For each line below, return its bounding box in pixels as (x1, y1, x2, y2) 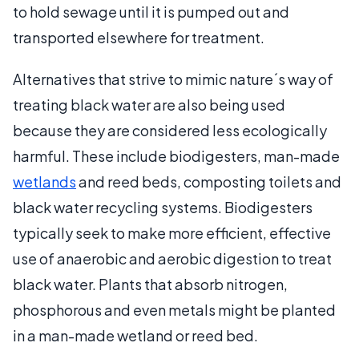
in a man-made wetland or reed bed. (13, 325, 258, 345)
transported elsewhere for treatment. (13, 27, 264, 46)
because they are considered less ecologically (13, 120, 327, 139)
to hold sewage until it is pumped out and (13, 2, 289, 21)
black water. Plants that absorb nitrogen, (13, 274, 288, 293)
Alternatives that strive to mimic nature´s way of (13, 69, 333, 88)
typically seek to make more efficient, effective (13, 223, 331, 242)
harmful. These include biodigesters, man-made (13, 146, 340, 165)
